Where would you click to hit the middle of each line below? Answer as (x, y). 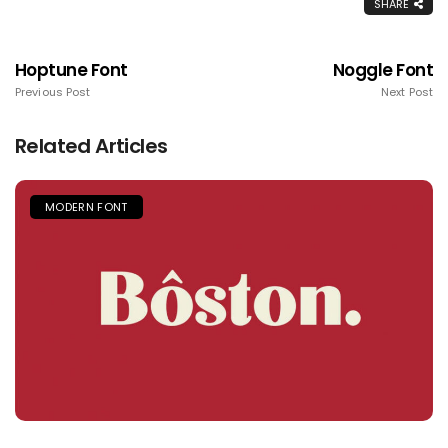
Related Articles (91, 145)
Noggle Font (382, 69)
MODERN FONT (86, 206)
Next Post (407, 91)
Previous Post (53, 91)
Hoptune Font (71, 69)
